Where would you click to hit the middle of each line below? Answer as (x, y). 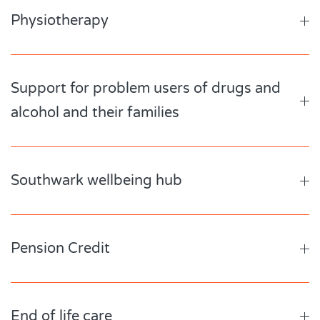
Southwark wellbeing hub (96, 181)
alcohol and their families (95, 113)
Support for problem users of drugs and (146, 89)
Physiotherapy (60, 21)
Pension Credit (60, 249)
